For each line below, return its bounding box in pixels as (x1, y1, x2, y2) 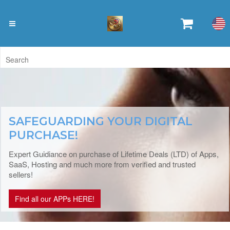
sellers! (8, 169, 33, 180)
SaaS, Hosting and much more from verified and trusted (8, 159, 196, 169)
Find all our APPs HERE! (14, 194, 94, 204)
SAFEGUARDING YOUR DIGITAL (8, 114, 193, 128)
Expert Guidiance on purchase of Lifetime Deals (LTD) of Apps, (8, 148, 219, 159)
